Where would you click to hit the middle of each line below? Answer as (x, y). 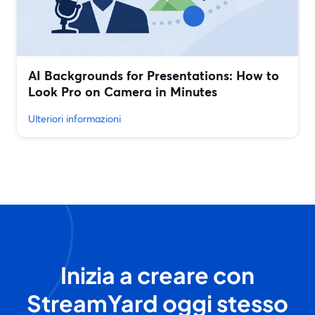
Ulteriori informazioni (75, 119)
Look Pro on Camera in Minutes (123, 92)
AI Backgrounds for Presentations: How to (154, 76)
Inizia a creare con (157, 275)
